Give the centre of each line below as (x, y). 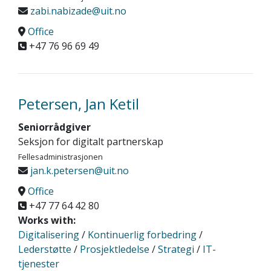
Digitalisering (49, 235)
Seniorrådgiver (54, 127)
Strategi (176, 249)
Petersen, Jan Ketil (79, 104)
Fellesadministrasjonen (60, 157)
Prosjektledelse (115, 249)
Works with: (47, 220)
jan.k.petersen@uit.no (78, 171)
